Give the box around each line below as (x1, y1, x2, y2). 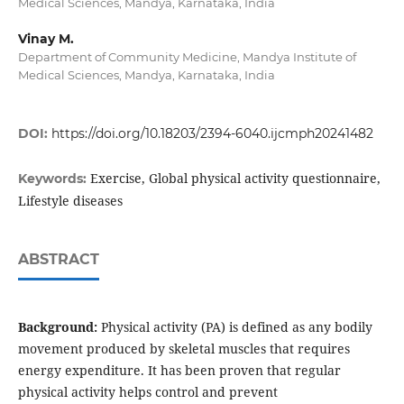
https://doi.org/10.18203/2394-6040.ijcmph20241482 (50, 125, 373, 142)
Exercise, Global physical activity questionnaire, (89, 170, 381, 188)
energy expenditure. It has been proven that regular (17, 362, 341, 380)
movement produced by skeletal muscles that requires (17, 340, 350, 358)
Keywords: (17, 170, 90, 188)
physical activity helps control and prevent (17, 383, 278, 401)
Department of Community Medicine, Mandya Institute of (17, 50, 356, 65)
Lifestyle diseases (17, 192, 123, 210)
